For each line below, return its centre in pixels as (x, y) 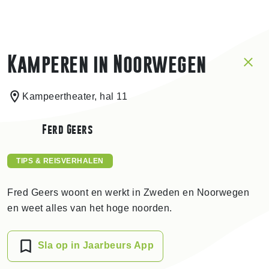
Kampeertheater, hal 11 (75, 96)
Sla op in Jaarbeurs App (95, 246)
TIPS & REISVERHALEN (60, 161)
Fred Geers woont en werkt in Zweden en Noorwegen (128, 192)
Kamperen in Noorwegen (107, 64)
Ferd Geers (67, 129)
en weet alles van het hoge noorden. (90, 208)
